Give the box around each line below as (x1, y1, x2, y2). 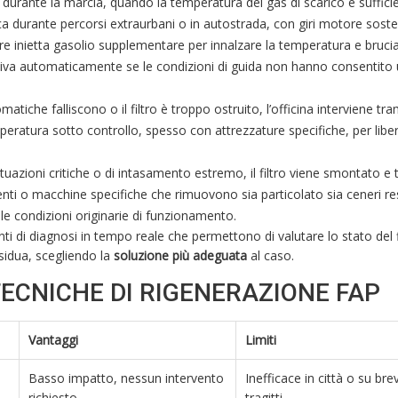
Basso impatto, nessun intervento (28, 370, 224, 387)
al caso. (247, 247, 294, 265)
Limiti (245, 331, 276, 349)
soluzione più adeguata (114, 247, 247, 265)
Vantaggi (28, 331, 78, 349)
